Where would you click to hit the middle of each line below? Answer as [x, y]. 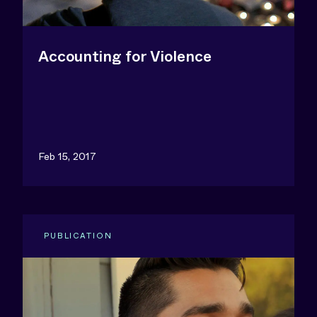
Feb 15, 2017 [67, 156]
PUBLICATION [78, 236]
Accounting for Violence [125, 57]
